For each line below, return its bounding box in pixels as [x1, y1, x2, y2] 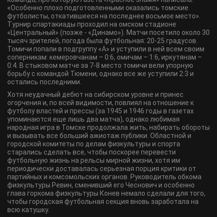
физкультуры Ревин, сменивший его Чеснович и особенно [7, 181, 195, 189]
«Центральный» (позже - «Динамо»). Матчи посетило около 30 [7, 29, 210, 36]
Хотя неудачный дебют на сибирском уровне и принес [7, 91, 184, 98]
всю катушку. [7, 206, 49, 214]
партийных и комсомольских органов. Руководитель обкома [7, 173, 201, 181]
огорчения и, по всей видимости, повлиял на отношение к [7, 99, 194, 107]
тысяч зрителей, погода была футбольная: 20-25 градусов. [7, 37, 198, 45]
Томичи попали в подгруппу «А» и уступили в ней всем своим [7, 45, 204, 53]
